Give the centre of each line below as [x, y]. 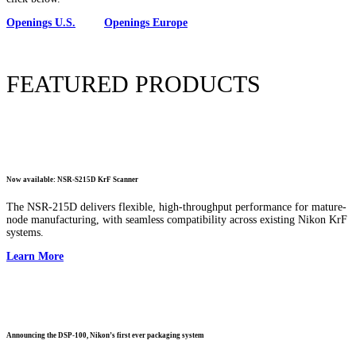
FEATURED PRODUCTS [133, 84]
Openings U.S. [41, 23]
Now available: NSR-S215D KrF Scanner [72, 180]
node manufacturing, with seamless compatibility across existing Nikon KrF [177, 220]
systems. [25, 233]
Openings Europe [146, 23]
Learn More [35, 257]
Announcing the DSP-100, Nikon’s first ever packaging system [105, 335]
